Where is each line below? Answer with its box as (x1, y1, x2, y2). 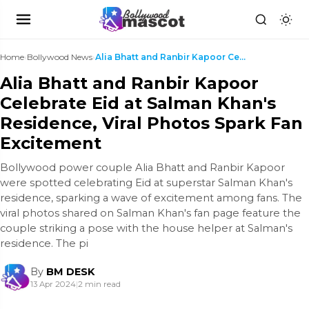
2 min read (78, 279, 121, 289)
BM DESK (46, 266, 94, 278)
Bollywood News (27, 52, 92, 62)
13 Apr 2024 (30, 279, 76, 289)
